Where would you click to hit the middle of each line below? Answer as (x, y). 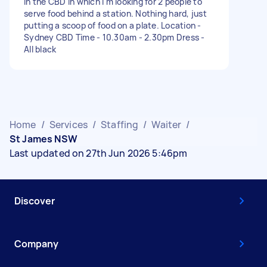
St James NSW (44, 139)
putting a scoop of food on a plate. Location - (113, 25)
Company (36, 243)
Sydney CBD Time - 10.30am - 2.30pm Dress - (114, 37)
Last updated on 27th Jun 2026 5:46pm (99, 153)
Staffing (120, 124)
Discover (35, 201)
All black (40, 49)
